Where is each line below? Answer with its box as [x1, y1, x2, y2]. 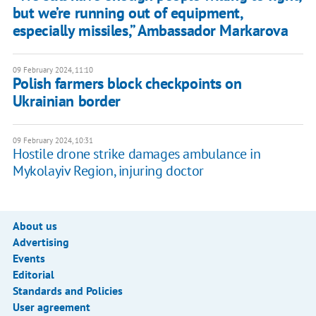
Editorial [12, 267, 54, 281]
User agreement [12, 299, 90, 314]
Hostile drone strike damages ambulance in [12, 144, 261, 163]
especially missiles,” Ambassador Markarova [12, 20, 288, 40]
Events [12, 250, 45, 265]
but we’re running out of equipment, [12, 2, 243, 23]
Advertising [12, 234, 69, 249]
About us [12, 218, 57, 233]
